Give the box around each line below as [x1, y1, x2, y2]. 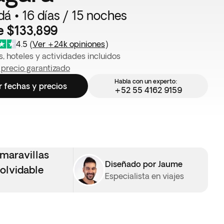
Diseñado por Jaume [105, 159, 182, 168]
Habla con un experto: [114, 77, 177, 84]
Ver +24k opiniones [32, 39, 105, 48]
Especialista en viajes [105, 171, 184, 180]
